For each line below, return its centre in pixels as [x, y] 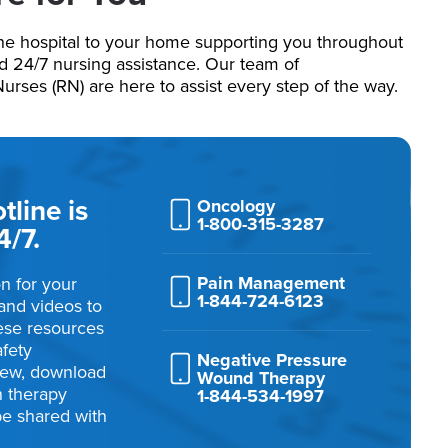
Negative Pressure [271, 360]
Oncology [235, 206]
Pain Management [270, 283]
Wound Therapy [260, 378]
